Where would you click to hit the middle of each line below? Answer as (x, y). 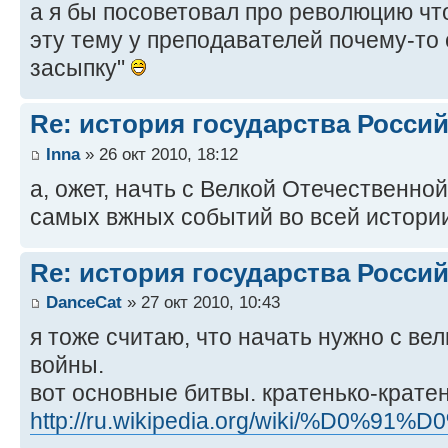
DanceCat (84, 302)
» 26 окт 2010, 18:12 (159, 153)
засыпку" (80, 68)
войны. (67, 365)
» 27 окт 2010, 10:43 (201, 302)
